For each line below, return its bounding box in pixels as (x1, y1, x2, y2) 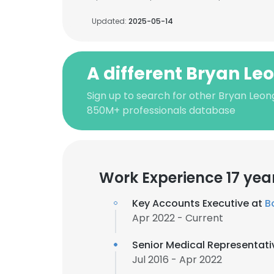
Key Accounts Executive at (132, 196, 265, 210)
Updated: (92, 16, 128, 26)
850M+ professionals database (87, 103, 235, 117)
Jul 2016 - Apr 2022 (132, 253, 222, 267)
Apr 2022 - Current (132, 211, 223, 225)
